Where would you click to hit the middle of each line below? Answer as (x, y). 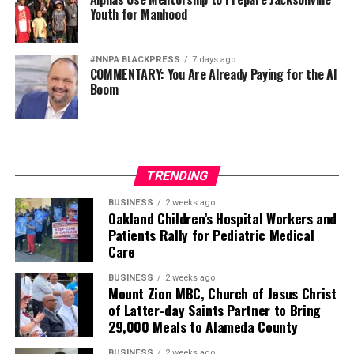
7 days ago (213, 60)
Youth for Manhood (138, 15)
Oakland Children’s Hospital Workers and (222, 218)
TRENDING (177, 176)
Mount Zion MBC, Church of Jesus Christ (222, 294)
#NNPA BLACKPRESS (135, 60)
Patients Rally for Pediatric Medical (211, 235)
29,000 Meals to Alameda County (203, 327)
